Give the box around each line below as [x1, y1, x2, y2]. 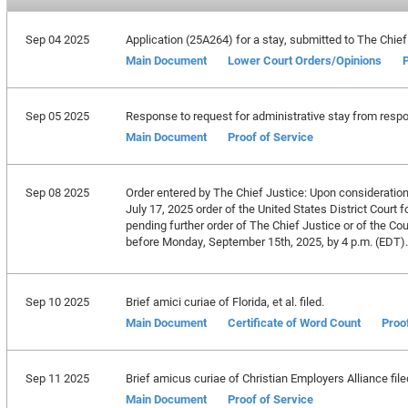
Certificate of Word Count [227, 314, 361, 331]
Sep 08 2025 [25, 184, 89, 200]
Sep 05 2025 [25, 107, 89, 124]
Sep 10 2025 [25, 293, 89, 310]
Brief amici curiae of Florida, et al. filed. [125, 293, 324, 310]
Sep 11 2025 [25, 370, 89, 386]
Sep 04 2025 [25, 31, 89, 47]
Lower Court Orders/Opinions [227, 52, 382, 68]
